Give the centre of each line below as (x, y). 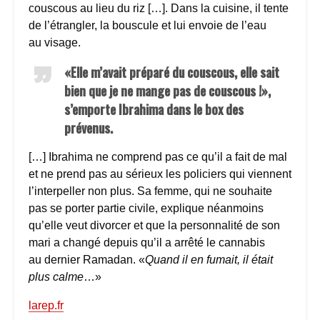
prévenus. (89, 127)
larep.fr (46, 305)
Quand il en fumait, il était (209, 259)
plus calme (56, 276)
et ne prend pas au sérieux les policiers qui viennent (160, 174)
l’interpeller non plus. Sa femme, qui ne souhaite (150, 191)
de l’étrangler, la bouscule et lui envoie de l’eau (147, 25)
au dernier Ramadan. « (87, 259)
